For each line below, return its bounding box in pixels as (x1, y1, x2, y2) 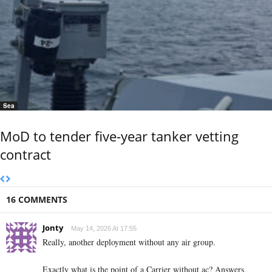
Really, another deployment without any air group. (42, 236, 216, 248)
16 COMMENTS (6, 193, 67, 205)
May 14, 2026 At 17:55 (71, 224, 137, 232)
